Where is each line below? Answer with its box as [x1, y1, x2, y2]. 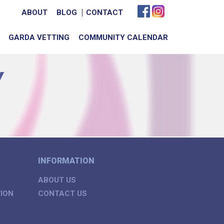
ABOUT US [38, 175, 76, 184]
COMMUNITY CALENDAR [78, 33, 168, 42]
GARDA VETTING [8, 33, 69, 42]
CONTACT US [38, 189, 87, 198]
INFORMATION [38, 156, 94, 165]
